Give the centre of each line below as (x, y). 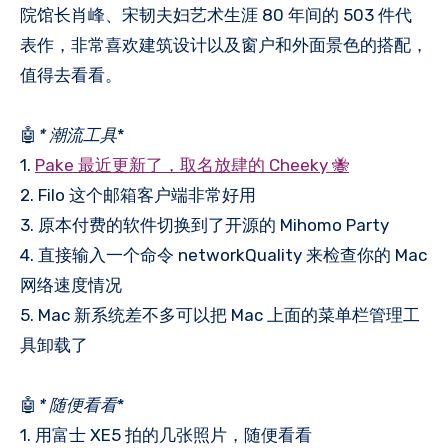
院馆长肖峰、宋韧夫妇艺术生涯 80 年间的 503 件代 (216, 14)
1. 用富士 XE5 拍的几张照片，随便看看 (166, 434)
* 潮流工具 (77, 134)
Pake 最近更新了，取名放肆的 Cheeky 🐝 (192, 164)
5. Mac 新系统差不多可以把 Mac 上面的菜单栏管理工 (220, 314)
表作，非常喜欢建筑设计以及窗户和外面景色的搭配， (224, 44)
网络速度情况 (71, 284)
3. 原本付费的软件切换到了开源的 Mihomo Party (204, 224)
